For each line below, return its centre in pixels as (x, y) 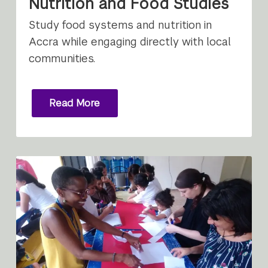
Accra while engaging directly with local (130, 42)
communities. (62, 59)
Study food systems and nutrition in (121, 25)
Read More (75, 103)
